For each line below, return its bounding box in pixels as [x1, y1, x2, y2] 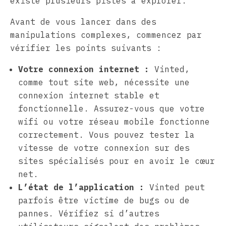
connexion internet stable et [18, 90, 159, 100]
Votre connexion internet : [18, 64, 149, 74]
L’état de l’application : [18, 182, 144, 192]
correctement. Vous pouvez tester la [18, 129, 195, 140]
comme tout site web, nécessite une [18, 77, 190, 87]
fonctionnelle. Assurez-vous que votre [18, 103, 205, 114]
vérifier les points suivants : [10, 42, 161, 53]
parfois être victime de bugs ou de [18, 195, 190, 205]
